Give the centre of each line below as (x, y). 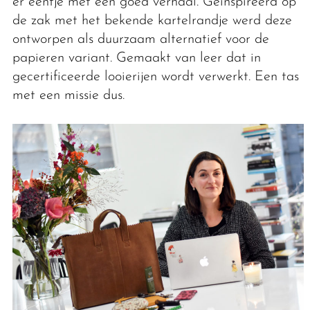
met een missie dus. (68, 95)
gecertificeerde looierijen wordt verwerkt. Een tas (155, 76)
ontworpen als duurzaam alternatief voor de (140, 39)
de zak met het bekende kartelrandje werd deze (152, 20)
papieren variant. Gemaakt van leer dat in (136, 58)
